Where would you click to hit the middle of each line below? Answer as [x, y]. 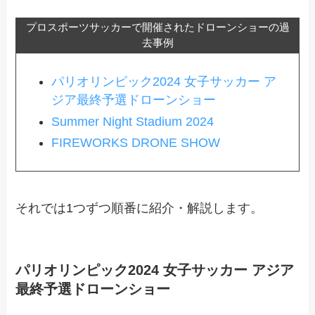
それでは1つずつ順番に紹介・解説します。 [140, 208]
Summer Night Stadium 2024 [132, 121]
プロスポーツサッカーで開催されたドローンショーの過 [157, 27]
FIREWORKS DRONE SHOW [135, 142]
